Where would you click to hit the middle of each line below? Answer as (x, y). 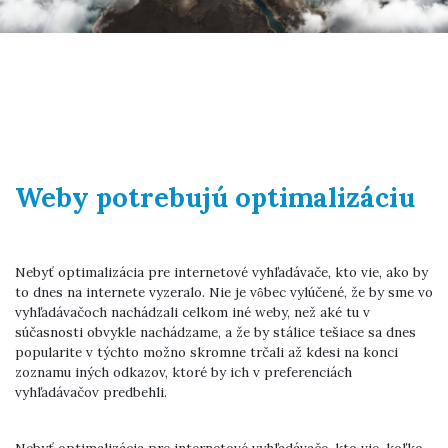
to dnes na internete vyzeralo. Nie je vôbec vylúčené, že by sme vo (224, 292)
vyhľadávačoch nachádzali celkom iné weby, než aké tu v (192, 312)
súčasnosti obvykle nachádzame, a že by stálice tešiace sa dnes (215, 332)
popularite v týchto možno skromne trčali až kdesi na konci (206, 352)
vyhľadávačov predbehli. (91, 392)
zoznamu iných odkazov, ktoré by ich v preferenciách (183, 372)
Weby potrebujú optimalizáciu (215, 197)
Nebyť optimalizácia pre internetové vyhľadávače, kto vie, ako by (221, 272)
